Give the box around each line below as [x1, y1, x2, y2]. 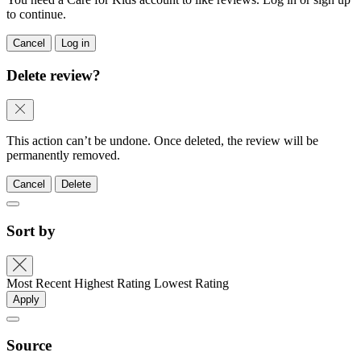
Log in [61, 36, 89, 49]
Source [6, 337, 52, 355]
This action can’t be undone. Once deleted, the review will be [6, 134, 318, 148]
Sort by [6, 222, 56, 239]
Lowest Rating [154, 276, 229, 290]
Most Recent [6, 276, 71, 290]
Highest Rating [74, 276, 151, 290]
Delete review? [6, 66, 101, 84]
